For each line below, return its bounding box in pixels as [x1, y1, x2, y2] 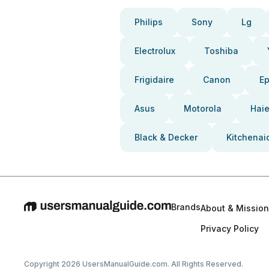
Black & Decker [134, 132, 198, 142]
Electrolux [134, 46, 175, 56]
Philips [134, 17, 163, 27]
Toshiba [204, 46, 238, 56]
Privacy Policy [201, 223, 259, 234]
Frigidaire [134, 74, 174, 85]
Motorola [184, 103, 222, 113]
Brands [171, 202, 201, 212]
